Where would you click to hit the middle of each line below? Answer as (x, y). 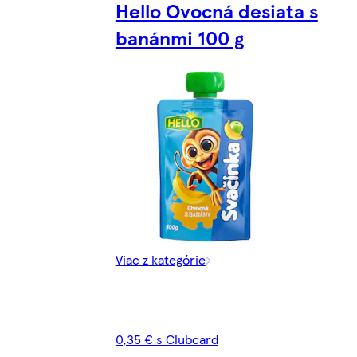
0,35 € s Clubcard (167, 339)
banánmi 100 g (179, 38)
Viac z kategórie (160, 259)
